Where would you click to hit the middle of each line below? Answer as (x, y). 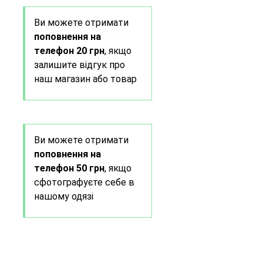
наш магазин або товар (85, 79)
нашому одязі (63, 196)
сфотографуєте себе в (84, 182)
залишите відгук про (79, 65)
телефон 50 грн (69, 168)
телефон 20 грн (69, 50)
